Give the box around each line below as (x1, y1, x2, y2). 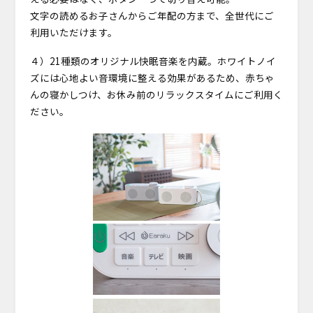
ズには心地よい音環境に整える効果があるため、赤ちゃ (29, 70, 275, 85)
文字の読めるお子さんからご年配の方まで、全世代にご (29, 8, 274, 22)
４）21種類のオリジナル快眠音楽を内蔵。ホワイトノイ (29, 53, 276, 68)
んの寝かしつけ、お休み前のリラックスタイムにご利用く (29, 87, 283, 101)
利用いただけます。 (29, 24, 117, 39)
